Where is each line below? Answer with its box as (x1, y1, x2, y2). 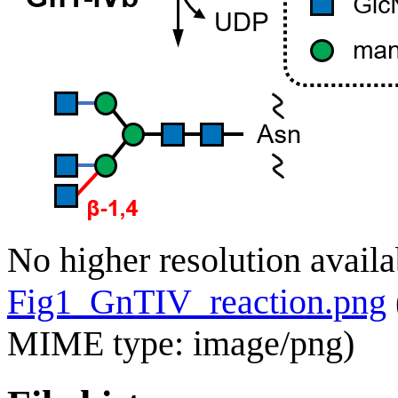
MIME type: (7, 322, 193, 363)
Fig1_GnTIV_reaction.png (7, 281, 386, 322)
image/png (193, 322, 343, 363)
